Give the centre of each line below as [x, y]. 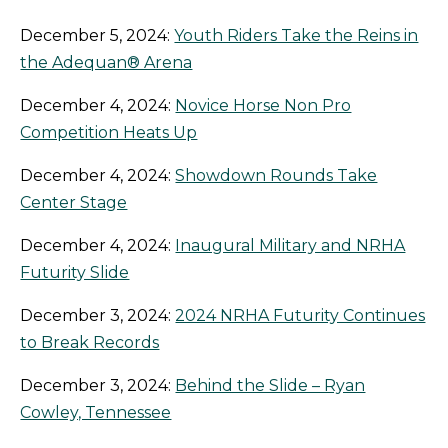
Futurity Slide [75, 273]
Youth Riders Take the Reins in [296, 36]
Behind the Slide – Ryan [270, 386]
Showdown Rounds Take [276, 176]
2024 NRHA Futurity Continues [300, 316]
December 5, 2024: [97, 36]
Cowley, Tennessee [96, 413]
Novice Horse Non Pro [263, 106]
